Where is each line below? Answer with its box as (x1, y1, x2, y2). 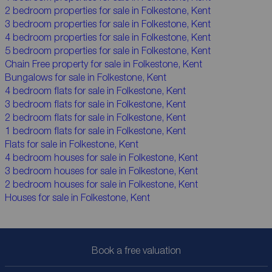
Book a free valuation (91, 245, 181, 256)
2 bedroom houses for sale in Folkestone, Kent (4, 178, 198, 189)
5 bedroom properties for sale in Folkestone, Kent (4, 45, 211, 56)
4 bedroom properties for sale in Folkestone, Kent (4, 32, 211, 42)
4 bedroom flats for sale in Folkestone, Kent (4, 85, 186, 96)
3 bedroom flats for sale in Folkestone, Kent (4, 98, 186, 109)
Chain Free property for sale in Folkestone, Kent (4, 58, 202, 69)
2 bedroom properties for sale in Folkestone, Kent (4, 5, 211, 16)
